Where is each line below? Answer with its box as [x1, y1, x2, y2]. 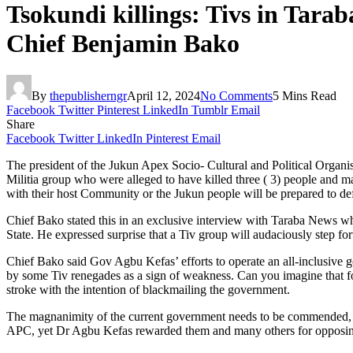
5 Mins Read [273, 89, 336, 103]
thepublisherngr [50, 89, 127, 103]
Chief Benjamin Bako [6, 28, 240, 58]
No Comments [200, 89, 273, 103]
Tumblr [191, 103, 228, 117]
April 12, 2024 [127, 89, 200, 103]
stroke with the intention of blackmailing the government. [6, 283, 290, 297]
